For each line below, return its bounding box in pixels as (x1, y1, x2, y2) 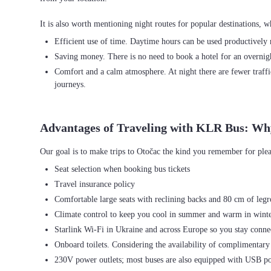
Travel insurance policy (54, 180, 135, 189)
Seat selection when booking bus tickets (54, 165, 190, 174)
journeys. (54, 80, 86, 89)
